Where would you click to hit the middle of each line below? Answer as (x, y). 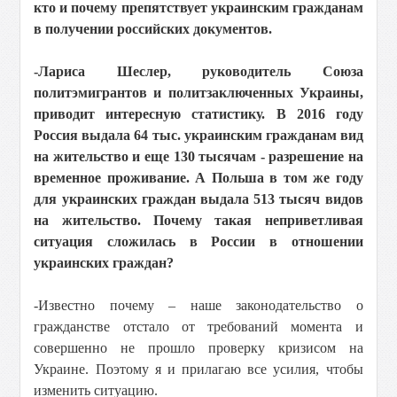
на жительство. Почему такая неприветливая (198, 220)
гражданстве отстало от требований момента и (198, 327)
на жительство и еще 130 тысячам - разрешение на (198, 156)
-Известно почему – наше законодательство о (198, 305)
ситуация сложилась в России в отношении (198, 241)
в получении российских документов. (153, 29)
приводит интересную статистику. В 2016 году (198, 114)
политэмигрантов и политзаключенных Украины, (198, 93)
